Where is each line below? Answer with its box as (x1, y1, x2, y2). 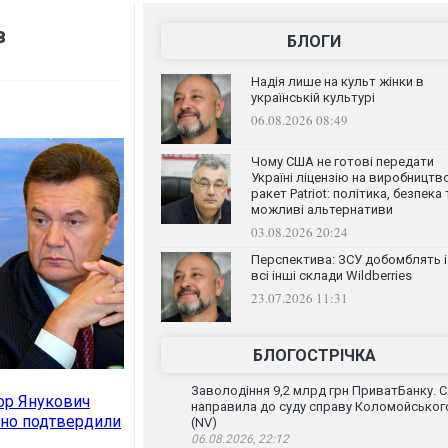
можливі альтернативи (250, 202, 393, 217)
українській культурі (250, 90, 375, 105)
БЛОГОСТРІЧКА (252, 346, 376, 365)
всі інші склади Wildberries (250, 268, 412, 283)
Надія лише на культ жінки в (250, 74, 424, 89)
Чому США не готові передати (250, 154, 434, 169)
